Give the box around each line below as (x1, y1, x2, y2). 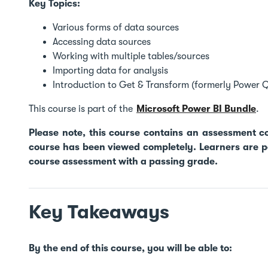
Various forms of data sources (53, 22, 181, 33)
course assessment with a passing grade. (29, 156, 218, 167)
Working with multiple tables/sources (53, 51, 212, 62)
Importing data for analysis (53, 65, 170, 76)
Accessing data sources (53, 36, 153, 47)
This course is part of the (29, 103, 136, 114)
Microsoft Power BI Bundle (136, 103, 256, 114)
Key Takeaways (29, 201, 169, 223)
